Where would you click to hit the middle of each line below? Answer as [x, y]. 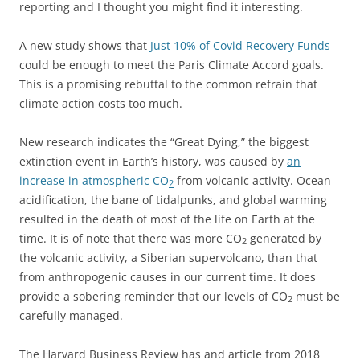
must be [316, 296]
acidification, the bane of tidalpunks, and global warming [173, 199]
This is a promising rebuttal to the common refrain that [168, 84]
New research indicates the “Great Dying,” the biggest [164, 141]
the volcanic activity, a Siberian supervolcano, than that [168, 257]
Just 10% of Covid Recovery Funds [240, 45]
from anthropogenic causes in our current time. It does [168, 276]
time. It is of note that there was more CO [131, 238]
